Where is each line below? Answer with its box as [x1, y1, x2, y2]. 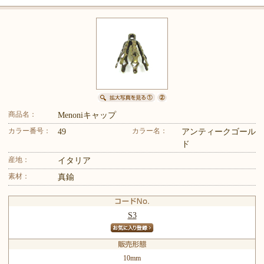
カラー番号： [8, 126, 51, 135]
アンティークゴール [181, 127, 256, 136]
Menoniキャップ [58, 110, 116, 120]
